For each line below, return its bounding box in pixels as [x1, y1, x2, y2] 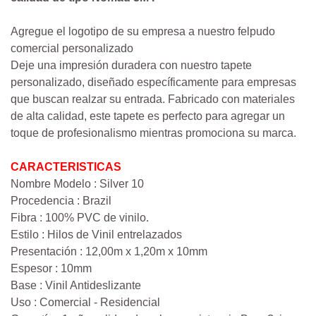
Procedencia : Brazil [11, 195, 111, 207]
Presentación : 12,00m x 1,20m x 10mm [11, 245, 207, 258]
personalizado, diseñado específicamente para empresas [11, 76, 296, 89]
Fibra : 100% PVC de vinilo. [11, 212, 149, 224]
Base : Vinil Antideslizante [11, 279, 141, 292]
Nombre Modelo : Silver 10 [11, 178, 144, 190]
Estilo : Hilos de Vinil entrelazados [11, 229, 182, 241]
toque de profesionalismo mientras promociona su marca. [11, 127, 296, 140]
